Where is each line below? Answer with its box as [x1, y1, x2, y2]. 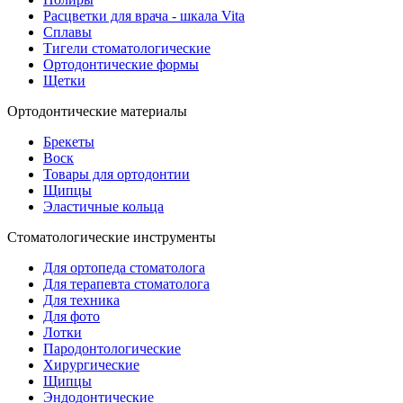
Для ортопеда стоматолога [43, 259, 205, 275]
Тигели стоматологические [43, 40, 210, 56]
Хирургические [43, 356, 139, 372]
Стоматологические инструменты [7, 228, 216, 245]
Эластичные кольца [43, 198, 164, 214]
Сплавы [43, 23, 92, 40]
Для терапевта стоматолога [43, 275, 210, 291]
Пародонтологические [43, 340, 181, 356]
